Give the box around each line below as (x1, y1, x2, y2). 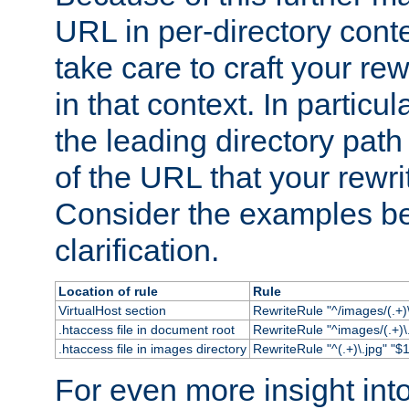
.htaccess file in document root (58, 321, 235, 337)
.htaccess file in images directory (58, 341, 246, 356)
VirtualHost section (58, 302, 166, 318)
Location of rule (58, 283, 158, 299)
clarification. (55, 232, 219, 267)
